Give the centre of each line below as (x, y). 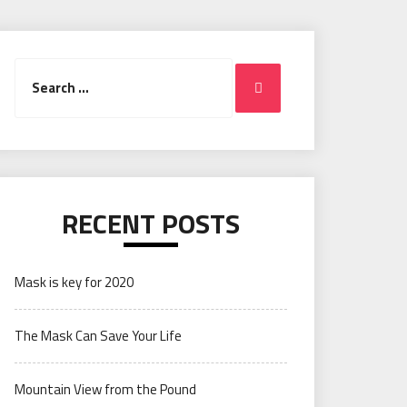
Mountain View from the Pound (105, 389)
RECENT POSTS (151, 223)
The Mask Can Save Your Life (98, 336)
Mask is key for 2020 (74, 282)
